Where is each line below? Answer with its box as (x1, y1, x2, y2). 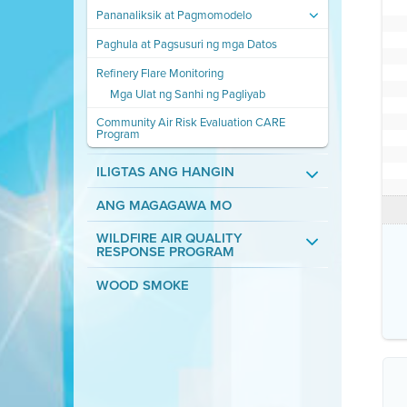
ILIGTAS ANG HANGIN (95, 162, 234, 181)
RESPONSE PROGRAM (95, 242, 234, 261)
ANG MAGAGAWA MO (95, 195, 232, 214)
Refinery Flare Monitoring (95, 65, 223, 81)
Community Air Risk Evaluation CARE (95, 114, 285, 130)
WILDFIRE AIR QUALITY (95, 228, 243, 247)
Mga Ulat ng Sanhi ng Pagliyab (109, 85, 265, 102)
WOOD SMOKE (95, 275, 189, 294)
